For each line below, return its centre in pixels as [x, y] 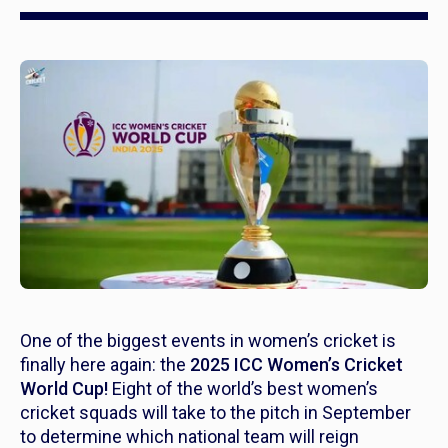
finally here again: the [105, 365]
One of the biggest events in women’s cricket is [208, 341]
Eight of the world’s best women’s [243, 389]
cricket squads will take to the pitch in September [215, 413]
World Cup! [64, 389]
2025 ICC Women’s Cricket [296, 365]
